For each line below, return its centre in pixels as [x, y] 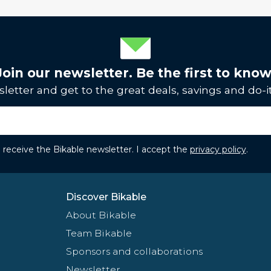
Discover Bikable [106, 197]
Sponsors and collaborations [134, 251]
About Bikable [101, 215]
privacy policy [218, 149]
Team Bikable [99, 233]
